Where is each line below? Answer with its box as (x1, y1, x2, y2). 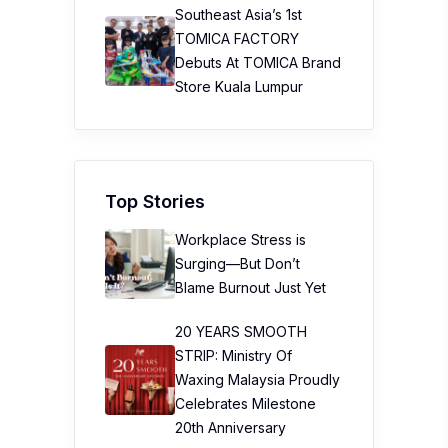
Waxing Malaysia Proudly (175, 371, 340, 388)
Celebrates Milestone (175, 395, 316, 412)
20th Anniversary (175, 419, 286, 436)
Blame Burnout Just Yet (175, 279, 326, 296)
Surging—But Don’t (175, 255, 300, 272)
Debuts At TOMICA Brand (175, 54, 341, 71)
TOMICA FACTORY (175, 30, 299, 47)
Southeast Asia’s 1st (175, 6, 302, 23)
